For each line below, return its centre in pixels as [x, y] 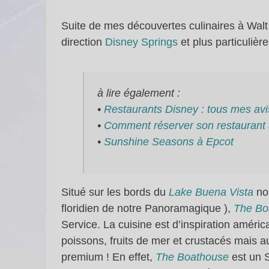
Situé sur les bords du [115, 192]
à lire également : [138, 93]
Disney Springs [141, 42]
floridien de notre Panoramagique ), [147, 209]
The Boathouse [192, 257]
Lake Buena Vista [213, 192]
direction [83, 42]
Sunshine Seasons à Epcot [168, 141]
